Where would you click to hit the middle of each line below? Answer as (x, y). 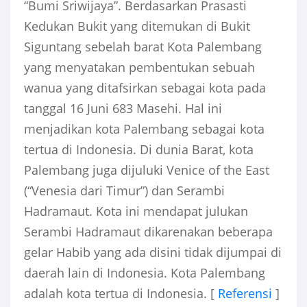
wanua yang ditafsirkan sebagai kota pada (145, 88)
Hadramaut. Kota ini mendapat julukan (136, 211)
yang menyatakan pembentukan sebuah (139, 67)
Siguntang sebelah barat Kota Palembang (143, 47)
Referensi (245, 294)
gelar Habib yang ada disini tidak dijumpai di (153, 253)
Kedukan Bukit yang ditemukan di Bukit (137, 26)
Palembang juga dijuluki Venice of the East (147, 170)
